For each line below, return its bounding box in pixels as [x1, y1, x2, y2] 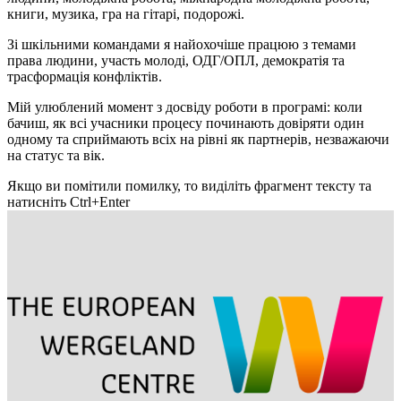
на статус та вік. [7, 147, 105, 163]
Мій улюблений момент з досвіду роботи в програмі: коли [7, 98, 363, 115]
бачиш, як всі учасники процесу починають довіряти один [7, 115, 364, 131]
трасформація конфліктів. [7, 68, 162, 84]
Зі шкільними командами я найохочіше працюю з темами [7, 36, 356, 52]
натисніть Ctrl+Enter [7, 193, 130, 209]
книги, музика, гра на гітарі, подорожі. [7, 5, 244, 21]
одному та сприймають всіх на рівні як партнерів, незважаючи [7, 131, 389, 147]
